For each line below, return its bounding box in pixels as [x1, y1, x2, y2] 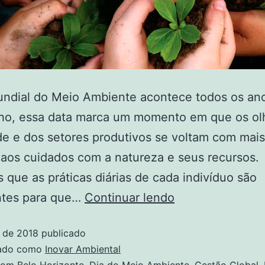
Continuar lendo [85, 190, 174, 205]
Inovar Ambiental [45, 243, 121, 256]
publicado [38, 227, 86, 240]
